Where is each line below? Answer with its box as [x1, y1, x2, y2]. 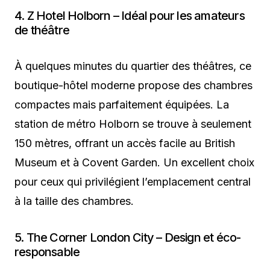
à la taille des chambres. [14, 195, 134, 208]
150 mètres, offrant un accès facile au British [14, 137, 235, 150]
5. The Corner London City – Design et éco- [14, 230, 241, 245]
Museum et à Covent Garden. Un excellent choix [14, 156, 254, 169]
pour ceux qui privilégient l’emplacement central [14, 175, 251, 189]
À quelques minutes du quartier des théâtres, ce [14, 60, 251, 73]
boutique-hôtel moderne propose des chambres [14, 79, 253, 92]
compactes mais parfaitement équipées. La [14, 98, 229, 111]
